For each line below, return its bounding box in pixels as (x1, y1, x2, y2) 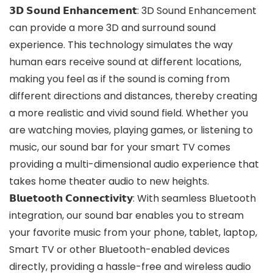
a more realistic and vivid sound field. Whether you (9, 106, 248, 121)
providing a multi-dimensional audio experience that (9, 157, 259, 172)
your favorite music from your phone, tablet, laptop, (9, 225, 257, 240)
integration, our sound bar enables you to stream (9, 208, 244, 223)
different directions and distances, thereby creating (9, 89, 257, 104)
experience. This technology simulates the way (9, 38, 233, 52)
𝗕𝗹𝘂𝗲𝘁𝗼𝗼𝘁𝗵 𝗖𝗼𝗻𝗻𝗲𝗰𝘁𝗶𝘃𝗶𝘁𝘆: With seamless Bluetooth (9, 191, 256, 206)
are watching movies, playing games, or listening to (9, 123, 253, 138)
